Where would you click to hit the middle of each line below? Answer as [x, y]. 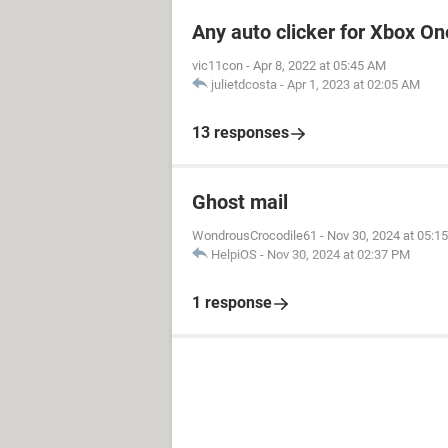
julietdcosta [244, 84]
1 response [232, 302]
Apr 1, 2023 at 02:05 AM [353, 84]
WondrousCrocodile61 [254, 235]
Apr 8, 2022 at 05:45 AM [319, 65]
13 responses [240, 132]
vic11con [217, 65]
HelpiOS [234, 254]
